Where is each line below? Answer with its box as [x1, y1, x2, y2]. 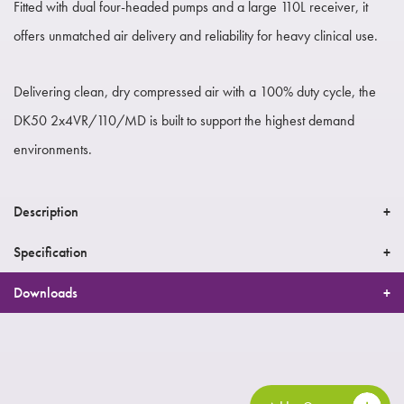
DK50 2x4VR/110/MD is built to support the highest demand [14, 110, 354, 130]
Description [14, 201, 78, 221]
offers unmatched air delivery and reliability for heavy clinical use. [14, 25, 378, 45]
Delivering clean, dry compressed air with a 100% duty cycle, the [14, 81, 376, 101]
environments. [14, 139, 92, 159]
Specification [14, 242, 87, 262]
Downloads [14, 282, 78, 302]
